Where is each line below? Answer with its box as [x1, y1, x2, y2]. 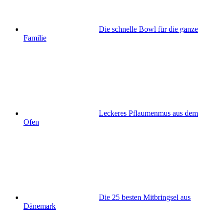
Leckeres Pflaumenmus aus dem [99, 109, 198, 118]
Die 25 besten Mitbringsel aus [99, 193, 191, 202]
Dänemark [23, 202, 56, 211]
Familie [23, 34, 46, 43]
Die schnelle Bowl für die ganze [99, 25, 198, 34]
